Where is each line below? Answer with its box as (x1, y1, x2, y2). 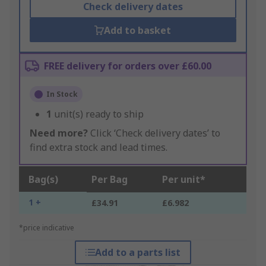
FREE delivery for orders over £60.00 (44, 59, 211, 73)
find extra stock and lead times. (30, 141, 167, 154)
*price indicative (19, 223, 74, 233)
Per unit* (162, 173, 205, 186)
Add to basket (104, 24, 172, 37)
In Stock (46, 89, 78, 100)
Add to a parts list (94, 246, 180, 259)
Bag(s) (28, 173, 58, 186)
